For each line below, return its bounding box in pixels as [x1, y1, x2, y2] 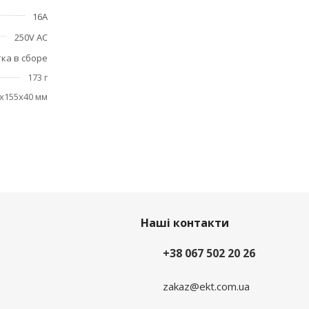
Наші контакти [140, 215, 229, 230]
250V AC [14, 31, 48, 43]
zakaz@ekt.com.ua [162, 279, 250, 293]
